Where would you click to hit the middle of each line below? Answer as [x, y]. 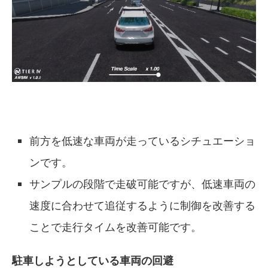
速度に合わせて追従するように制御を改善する [143, 205]
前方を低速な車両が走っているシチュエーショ [143, 140]
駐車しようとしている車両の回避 [93, 260]
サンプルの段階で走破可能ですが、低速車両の [143, 183]
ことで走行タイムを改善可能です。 [116, 226]
